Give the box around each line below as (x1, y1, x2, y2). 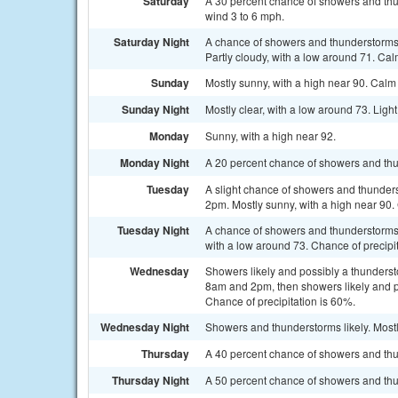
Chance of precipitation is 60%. (205, 293, 355, 308)
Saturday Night (114, 34, 189, 50)
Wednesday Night (100, 319, 189, 335)
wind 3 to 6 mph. (205, 8, 284, 23)
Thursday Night (112, 372, 189, 388)
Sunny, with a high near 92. (205, 128, 336, 143)
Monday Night (120, 155, 189, 171)
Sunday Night (122, 101, 189, 117)
